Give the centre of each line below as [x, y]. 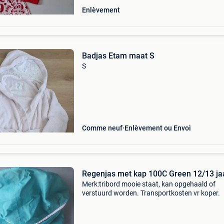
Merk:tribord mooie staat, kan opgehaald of [148, 184]
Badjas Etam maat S [118, 56]
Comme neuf [102, 128]
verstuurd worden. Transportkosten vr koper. [151, 193]
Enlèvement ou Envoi [157, 128]
